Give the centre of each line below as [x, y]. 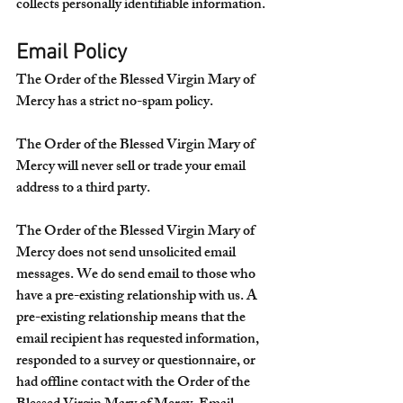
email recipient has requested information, [139, 340]
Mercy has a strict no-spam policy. [115, 103]
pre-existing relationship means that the [132, 319]
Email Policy [72, 53]
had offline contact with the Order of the [134, 384]
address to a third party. [83, 189]
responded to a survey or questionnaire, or [137, 362]
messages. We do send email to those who [137, 276]
